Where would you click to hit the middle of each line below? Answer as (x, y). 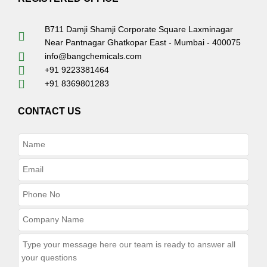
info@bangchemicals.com (93, 57)
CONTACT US (49, 111)
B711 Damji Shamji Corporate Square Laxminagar (139, 30)
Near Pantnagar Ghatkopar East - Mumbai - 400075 (143, 43)
